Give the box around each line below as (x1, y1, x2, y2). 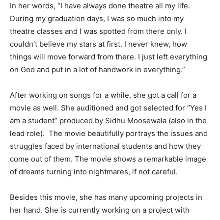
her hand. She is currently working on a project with (10, 205, 190, 215)
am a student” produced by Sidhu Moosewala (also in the (10, 115, 207, 125)
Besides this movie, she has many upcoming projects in (10, 192, 202, 202)
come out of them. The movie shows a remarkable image (10, 154, 206, 164)
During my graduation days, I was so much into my (10, 13, 184, 23)
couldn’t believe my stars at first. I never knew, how (10, 39, 187, 49)
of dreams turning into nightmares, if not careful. (10, 166, 178, 176)
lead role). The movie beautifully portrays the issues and (10, 128, 208, 138)
